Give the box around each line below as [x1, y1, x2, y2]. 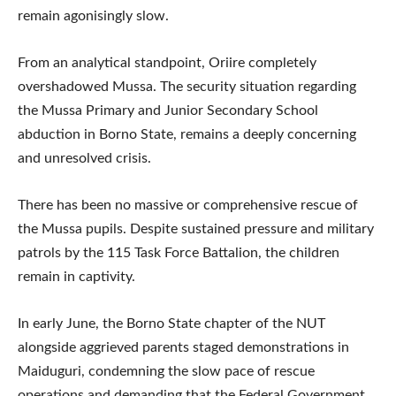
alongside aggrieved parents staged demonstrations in [18, 339, 349, 354]
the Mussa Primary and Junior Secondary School [18, 103, 318, 118]
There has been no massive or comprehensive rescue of [18, 197, 358, 212]
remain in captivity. [18, 269, 135, 284]
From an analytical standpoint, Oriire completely [18, 55, 316, 70]
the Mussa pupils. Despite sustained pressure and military [18, 221, 374, 236]
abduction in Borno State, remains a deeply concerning [18, 126, 356, 141]
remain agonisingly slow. [18, 8, 169, 23]
